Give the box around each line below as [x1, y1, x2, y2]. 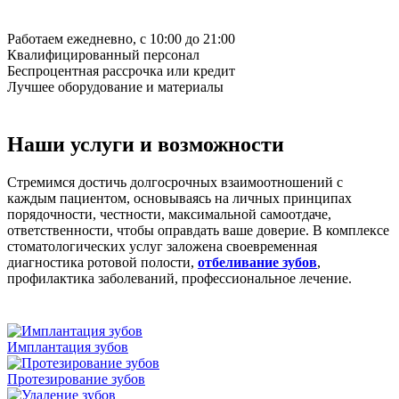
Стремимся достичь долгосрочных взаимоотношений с [7, 174, 343, 190]
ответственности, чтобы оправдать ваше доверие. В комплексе [7, 222, 389, 238]
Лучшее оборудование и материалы [7, 78, 224, 94]
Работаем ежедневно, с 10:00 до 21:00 [7, 30, 235, 46]
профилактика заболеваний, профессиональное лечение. [7, 270, 352, 286]
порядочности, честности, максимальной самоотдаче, [7, 206, 331, 222]
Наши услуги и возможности [7, 132, 284, 156]
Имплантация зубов [7, 338, 128, 354]
